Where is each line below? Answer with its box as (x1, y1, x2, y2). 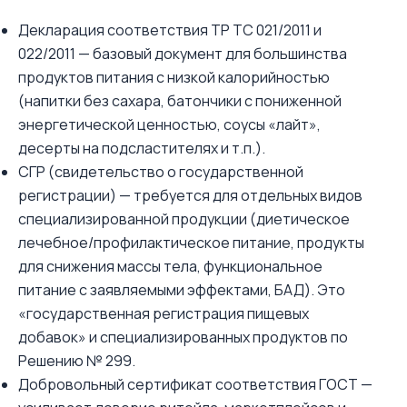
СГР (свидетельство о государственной (18, 162, 303, 182)
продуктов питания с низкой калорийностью (18, 67, 330, 87)
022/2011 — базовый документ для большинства (18, 44, 347, 64)
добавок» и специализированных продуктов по (18, 327, 348, 347)
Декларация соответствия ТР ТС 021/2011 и (18, 20, 322, 40)
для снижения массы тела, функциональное (18, 256, 323, 276)
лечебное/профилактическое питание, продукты (18, 233, 364, 253)
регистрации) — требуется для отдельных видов (18, 185, 362, 205)
